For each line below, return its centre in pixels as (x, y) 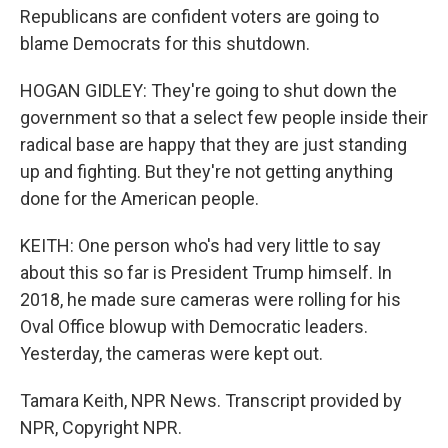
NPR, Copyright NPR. (101, 427)
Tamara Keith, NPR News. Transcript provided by (211, 400)
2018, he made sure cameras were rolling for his (210, 299)
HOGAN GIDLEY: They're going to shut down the (208, 90)
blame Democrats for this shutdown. (165, 43)
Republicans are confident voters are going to (199, 16)
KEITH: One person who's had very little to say (200, 245)
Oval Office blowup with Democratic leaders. (194, 326)
